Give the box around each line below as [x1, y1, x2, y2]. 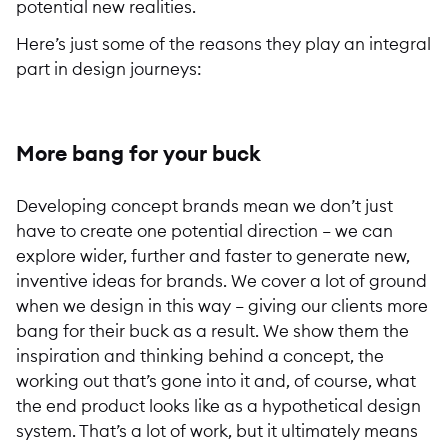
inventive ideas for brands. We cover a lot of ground [16, 270, 427, 292]
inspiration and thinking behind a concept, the [16, 345, 384, 367]
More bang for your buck [16, 140, 261, 168]
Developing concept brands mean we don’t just [16, 195, 393, 217]
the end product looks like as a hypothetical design [16, 395, 421, 417]
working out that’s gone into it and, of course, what [16, 370, 416, 392]
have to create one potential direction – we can [16, 220, 393, 242]
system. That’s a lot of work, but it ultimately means [16, 420, 418, 442]
